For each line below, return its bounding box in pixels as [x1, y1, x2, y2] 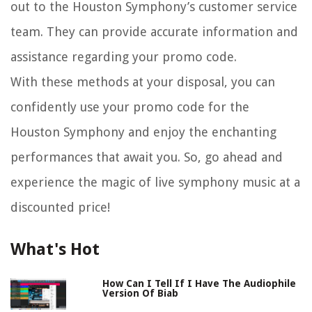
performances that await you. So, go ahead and [10, 149, 283, 164]
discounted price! [10, 199, 110, 214]
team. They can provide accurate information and [10, 24, 298, 39]
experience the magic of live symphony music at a [10, 174, 300, 189]
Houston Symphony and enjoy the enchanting [10, 124, 276, 139]
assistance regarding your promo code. [10, 49, 237, 64]
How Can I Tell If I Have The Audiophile [102, 277, 297, 289]
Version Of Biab [102, 287, 179, 299]
